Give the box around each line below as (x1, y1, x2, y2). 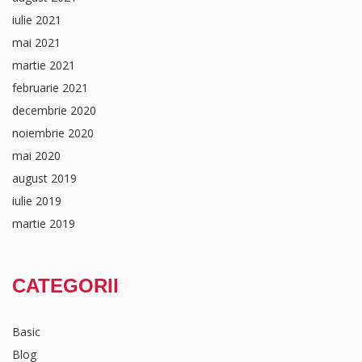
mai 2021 (12, 35, 61, 50)
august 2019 (12, 170, 77, 186)
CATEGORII (12, 275, 119, 297)
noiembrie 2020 (12, 125, 94, 141)
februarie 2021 (12, 80, 88, 95)
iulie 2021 (12, 12, 61, 27)
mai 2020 (12, 148, 61, 163)
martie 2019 (12, 216, 75, 231)
